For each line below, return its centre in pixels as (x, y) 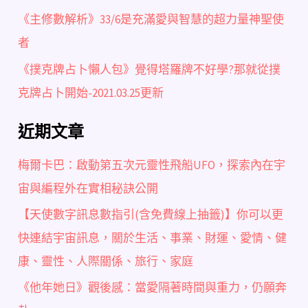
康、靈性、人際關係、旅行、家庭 (106, 262)
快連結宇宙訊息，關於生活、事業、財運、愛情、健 (153, 238)
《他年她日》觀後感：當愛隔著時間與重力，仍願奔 (153, 288)
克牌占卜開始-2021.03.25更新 (91, 92)
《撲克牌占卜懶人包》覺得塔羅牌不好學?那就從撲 (150, 69)
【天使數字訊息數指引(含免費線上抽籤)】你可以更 (151, 215)
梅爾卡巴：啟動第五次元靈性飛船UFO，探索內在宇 (152, 165)
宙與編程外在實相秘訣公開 (88, 188)
